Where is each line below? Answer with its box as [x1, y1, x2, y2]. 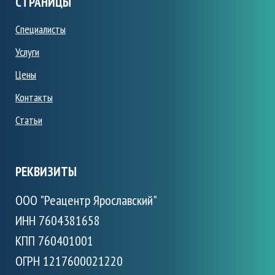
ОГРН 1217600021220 [15, 252, 123, 270]
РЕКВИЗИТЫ [15, 163, 77, 180]
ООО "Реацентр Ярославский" [15, 192, 157, 209]
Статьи [15, 113, 42, 128]
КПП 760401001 [15, 232, 93, 250]
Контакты [15, 90, 53, 105]
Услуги [15, 45, 39, 60]
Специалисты [15, 22, 66, 37]
